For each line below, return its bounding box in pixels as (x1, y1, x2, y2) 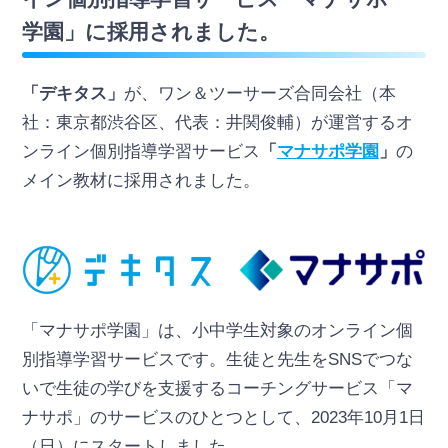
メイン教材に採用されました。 (21, 171, 260, 191)
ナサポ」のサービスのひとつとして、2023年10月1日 (21, 407, 425, 427)
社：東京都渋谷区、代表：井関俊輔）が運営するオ (21, 113, 413, 133)
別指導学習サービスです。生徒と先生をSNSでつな (21, 349, 413, 369)
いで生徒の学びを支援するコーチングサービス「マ (21, 378, 413, 398)
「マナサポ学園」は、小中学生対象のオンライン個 (21, 320, 413, 340)
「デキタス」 (21, 84, 124, 104)
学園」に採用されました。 (21, 19, 280, 43)
